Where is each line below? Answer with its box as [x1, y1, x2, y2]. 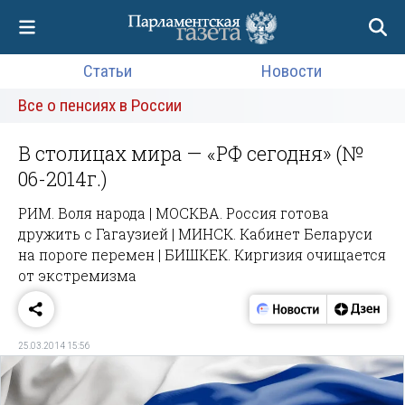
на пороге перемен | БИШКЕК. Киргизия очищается [18, 244, 386, 264]
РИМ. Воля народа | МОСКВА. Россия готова [18, 202, 329, 222]
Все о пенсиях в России [18, 95, 182, 116]
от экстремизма [18, 265, 137, 285]
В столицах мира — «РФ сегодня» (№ [18, 140, 363, 166]
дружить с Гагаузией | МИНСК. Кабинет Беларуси [18, 223, 372, 243]
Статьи [82, 61, 132, 81]
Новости [261, 61, 323, 81]
